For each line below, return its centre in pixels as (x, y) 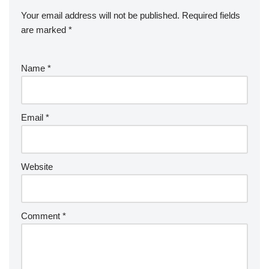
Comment (42, 216)
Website (37, 167)
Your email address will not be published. (100, 16)
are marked (45, 30)
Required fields (211, 16)
